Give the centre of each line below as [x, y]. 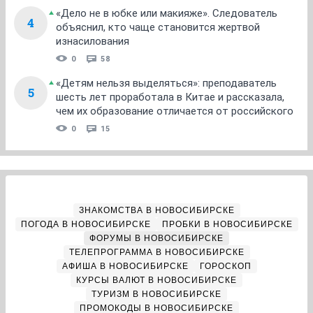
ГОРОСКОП [225, 266]
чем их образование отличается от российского [175, 111]
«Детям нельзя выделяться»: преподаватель [166, 83]
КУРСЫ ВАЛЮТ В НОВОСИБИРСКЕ [156, 280]
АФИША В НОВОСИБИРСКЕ [125, 266]
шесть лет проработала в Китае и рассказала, [170, 97]
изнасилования [93, 41]
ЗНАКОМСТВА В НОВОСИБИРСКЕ [156, 210]
